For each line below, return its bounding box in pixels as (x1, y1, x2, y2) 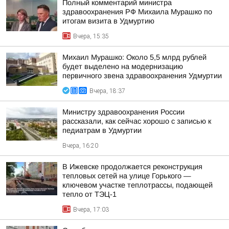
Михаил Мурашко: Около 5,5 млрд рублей (62, 53, 207, 61)
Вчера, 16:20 (62, 142, 98, 149)
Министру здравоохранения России (62, 108, 185, 116)
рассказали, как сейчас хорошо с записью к (62, 117, 211, 125)
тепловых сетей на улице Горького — (62, 172, 191, 180)
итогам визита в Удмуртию (62, 17, 154, 25)
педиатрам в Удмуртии (62, 126, 142, 134)
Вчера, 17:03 (73, 206, 109, 213)
